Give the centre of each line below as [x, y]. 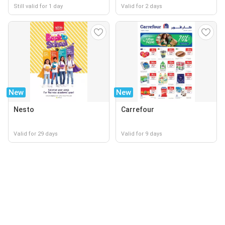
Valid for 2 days [142, 6]
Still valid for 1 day [38, 6]
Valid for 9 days [142, 134]
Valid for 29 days [36, 134]
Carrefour [138, 109]
